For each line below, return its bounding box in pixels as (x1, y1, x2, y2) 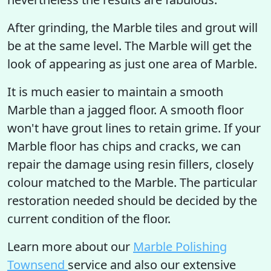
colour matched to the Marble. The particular (7, 174, 257, 191)
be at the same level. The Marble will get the (7, 38, 252, 54)
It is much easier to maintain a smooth (7, 83, 223, 100)
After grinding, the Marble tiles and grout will (7, 19, 258, 36)
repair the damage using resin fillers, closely (7, 156, 253, 172)
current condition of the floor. (7, 211, 171, 227)
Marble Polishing (133, 238, 227, 255)
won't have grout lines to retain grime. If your (7, 120, 261, 136)
